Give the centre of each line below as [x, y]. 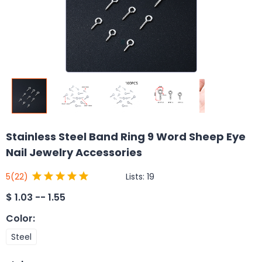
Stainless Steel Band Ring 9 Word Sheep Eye [126, 137]
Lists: [136, 176]
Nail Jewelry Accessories [74, 152]
